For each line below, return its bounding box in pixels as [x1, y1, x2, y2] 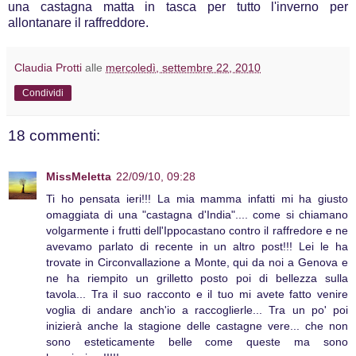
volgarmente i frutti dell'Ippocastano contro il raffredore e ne [46, 224, 348, 238]
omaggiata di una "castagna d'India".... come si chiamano [46, 208, 348, 222]
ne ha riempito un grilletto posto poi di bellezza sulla [46, 272, 348, 285]
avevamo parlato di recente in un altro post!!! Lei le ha [46, 240, 348, 253]
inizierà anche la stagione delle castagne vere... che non [46, 319, 348, 333]
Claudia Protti [14, 60, 82, 74]
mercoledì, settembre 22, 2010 [106, 60, 261, 74]
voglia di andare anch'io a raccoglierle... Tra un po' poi [46, 304, 348, 317]
